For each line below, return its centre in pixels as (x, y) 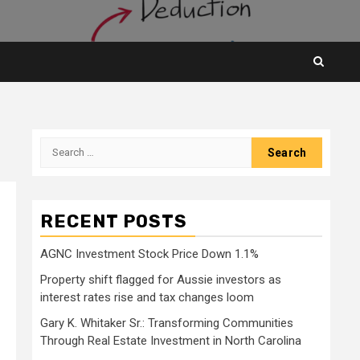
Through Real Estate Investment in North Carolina (171, 340)
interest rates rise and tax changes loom (147, 297)
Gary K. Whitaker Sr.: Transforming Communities (167, 323)
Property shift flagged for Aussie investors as (161, 279)
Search (61, 145)
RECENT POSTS (114, 221)
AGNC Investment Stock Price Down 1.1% (149, 254)
